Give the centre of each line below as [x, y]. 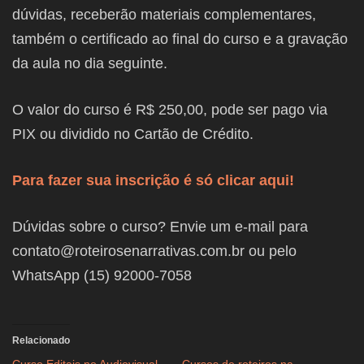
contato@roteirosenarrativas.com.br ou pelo [154, 251]
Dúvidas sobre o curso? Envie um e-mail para [160, 227]
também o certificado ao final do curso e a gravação [180, 39]
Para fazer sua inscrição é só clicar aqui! [153, 181]
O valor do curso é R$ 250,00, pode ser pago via [170, 110]
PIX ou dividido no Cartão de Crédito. [133, 134]
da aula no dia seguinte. [90, 64]
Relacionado [41, 341]
